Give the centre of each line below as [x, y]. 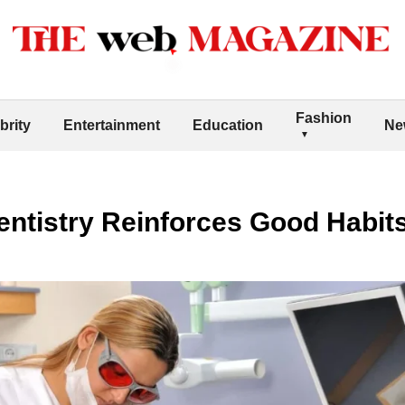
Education [228, 125]
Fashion [324, 118]
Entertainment [112, 125]
